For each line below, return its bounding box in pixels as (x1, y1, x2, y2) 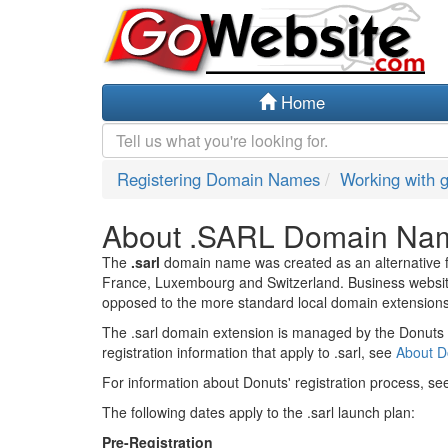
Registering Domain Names (117, 167, 320, 191)
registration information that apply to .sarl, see (102, 342, 396, 362)
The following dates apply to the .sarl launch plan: (102, 402, 415, 422)
